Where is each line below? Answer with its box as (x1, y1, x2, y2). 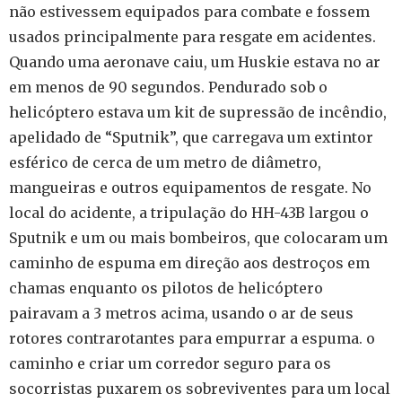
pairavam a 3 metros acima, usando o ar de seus (9, 303, 354, 322)
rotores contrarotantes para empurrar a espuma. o (9, 328, 375, 347)
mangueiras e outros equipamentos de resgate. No (9, 178, 371, 197)
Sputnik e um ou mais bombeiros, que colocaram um (9, 228, 388, 247)
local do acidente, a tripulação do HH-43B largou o (9, 203, 369, 222)
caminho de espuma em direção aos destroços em (9, 253, 370, 272)
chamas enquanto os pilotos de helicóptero (9, 278, 323, 297)
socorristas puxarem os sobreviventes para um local (9, 379, 390, 398)
